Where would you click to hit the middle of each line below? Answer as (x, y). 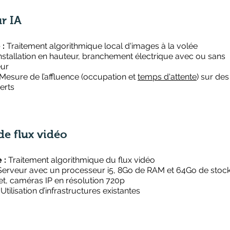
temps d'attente (167, 77)
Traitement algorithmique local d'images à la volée (101, 46)
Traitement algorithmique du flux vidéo (82, 160)
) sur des (213, 77)
